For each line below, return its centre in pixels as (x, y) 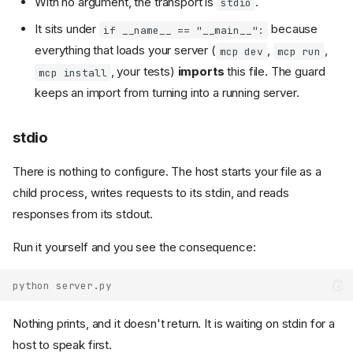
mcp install (73, 72)
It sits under (67, 29)
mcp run (299, 51)
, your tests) (144, 72)
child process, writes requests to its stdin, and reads (151, 193)
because (293, 29)
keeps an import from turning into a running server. (167, 93)
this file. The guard (275, 72)
